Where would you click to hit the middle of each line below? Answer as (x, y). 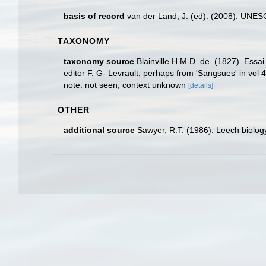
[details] (201, 85)
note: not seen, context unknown (126, 85)
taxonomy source (99, 61)
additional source (99, 130)
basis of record (94, 16)
